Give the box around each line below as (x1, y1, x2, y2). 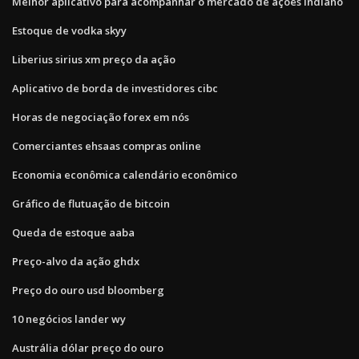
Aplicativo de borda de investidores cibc (12, 80, 218, 95)
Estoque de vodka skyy (12, 22, 127, 38)
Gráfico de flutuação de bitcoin (12, 196, 170, 211)
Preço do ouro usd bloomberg (12, 282, 164, 297)
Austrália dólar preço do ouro (12, 340, 163, 355)
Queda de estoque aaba (12, 224, 135, 240)
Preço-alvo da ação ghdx (12, 253, 139, 268)
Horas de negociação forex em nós (12, 109, 189, 124)
